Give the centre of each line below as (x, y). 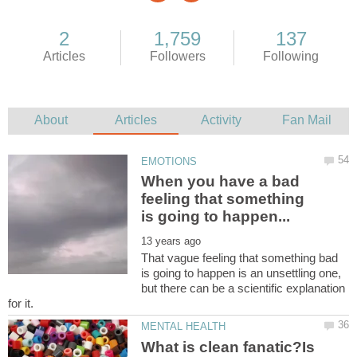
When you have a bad (221, 182)
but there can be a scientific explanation (243, 288)
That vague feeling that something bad (240, 258)
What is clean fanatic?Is (228, 347)
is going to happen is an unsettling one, (241, 273)
